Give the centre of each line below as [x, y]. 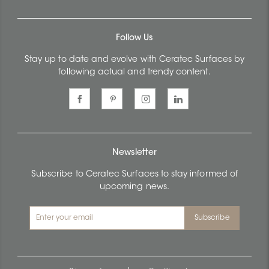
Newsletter [134, 153]
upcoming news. [134, 187]
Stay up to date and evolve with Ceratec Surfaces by [134, 60]
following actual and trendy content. [134, 72]
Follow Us [134, 38]
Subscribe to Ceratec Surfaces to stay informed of [134, 174]
